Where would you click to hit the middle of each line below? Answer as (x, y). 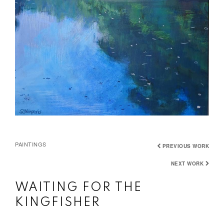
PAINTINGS (31, 144)
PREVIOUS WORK (185, 146)
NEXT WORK (187, 163)
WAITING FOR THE (78, 187)
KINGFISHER (58, 202)
